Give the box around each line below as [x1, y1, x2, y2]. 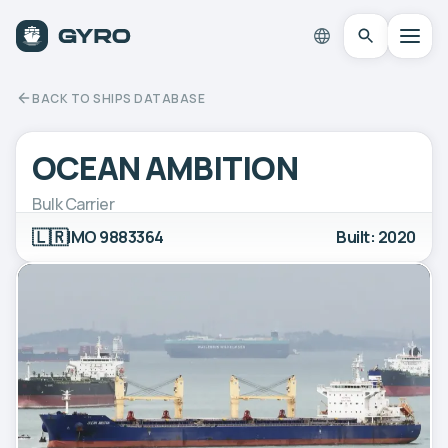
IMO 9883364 [67, 225, 164, 248]
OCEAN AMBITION [32, 145, 298, 190]
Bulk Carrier [32, 192, 115, 215]
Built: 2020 [336, 225, 416, 248]
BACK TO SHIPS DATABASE [32, 89, 205, 107]
